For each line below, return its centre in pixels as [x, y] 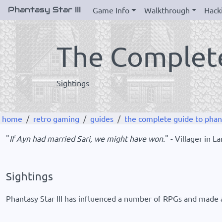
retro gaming [56, 118]
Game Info [111, 10]
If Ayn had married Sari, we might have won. [87, 138]
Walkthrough [167, 10]
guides [102, 118]
